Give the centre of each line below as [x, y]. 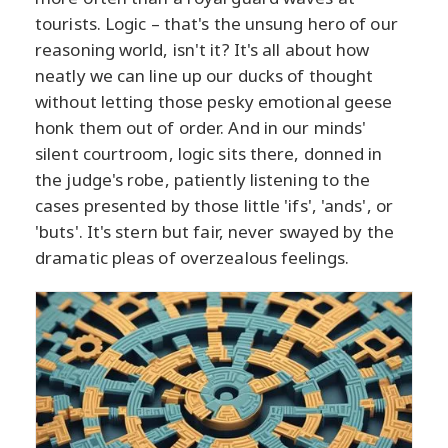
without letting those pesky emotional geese [214, 102]
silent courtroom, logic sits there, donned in [209, 154]
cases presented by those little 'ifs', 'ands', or [214, 206]
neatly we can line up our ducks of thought [204, 76]
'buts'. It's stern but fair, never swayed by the [214, 232]
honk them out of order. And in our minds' [201, 128]
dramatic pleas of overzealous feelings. [192, 258]
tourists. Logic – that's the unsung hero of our [216, 24]
